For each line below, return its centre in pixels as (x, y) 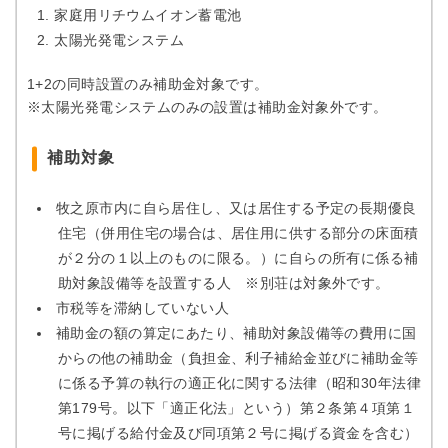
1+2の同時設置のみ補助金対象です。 (148, 84)
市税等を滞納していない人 (143, 308)
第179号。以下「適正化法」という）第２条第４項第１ (236, 408)
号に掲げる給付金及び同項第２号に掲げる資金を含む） (238, 433)
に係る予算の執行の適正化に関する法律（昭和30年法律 (239, 383)
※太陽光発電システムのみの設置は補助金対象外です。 (207, 107)
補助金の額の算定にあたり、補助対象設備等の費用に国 (236, 333)
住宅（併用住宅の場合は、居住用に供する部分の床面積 (238, 233)
